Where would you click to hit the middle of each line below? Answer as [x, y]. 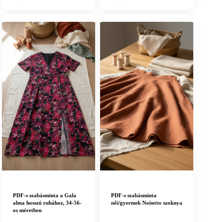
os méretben [27, 210]
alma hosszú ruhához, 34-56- [47, 202]
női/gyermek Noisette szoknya [147, 202]
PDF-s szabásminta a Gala [45, 195]
